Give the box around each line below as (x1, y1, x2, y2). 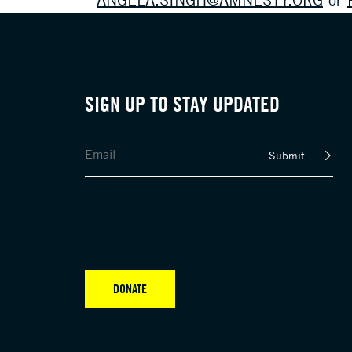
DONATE (112, 280, 147, 296)
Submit (268, 148, 305, 162)
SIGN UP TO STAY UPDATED (84, 92, 280, 116)
